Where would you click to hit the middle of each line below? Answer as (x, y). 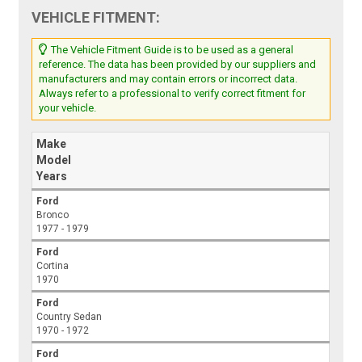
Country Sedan (69, 317)
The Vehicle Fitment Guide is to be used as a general (171, 50)
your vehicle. (68, 108)
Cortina (53, 266)
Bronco (53, 215)
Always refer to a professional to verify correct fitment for (173, 94)
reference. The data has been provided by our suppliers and (178, 65)
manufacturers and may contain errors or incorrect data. (168, 79)
